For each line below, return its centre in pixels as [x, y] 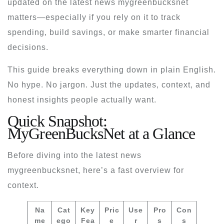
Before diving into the [52, 155]
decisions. [28, 47]
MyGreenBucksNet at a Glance [101, 133]
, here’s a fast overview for [131, 170]
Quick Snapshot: [57, 121]
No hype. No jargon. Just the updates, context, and [109, 84]
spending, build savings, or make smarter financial [108, 32]
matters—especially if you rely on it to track [94, 17]
